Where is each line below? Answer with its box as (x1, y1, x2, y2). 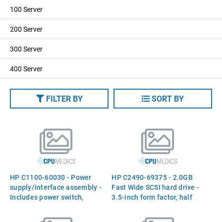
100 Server (10, 4, 43, 14)
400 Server (10, 64, 43, 73)
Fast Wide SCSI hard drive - (111, 182, 200, 192)
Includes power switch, (10, 192, 84, 202)
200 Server (10, 24, 43, 34)
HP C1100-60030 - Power (10, 172, 92, 182)
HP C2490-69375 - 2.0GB (111, 172, 193, 182)
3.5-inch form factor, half (111, 192, 192, 202)
